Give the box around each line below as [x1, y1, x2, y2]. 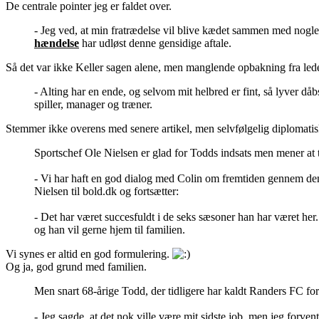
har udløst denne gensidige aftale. [79, 37, 231, 50]
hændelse [34, 37, 79, 50]
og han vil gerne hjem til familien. [34, 224, 185, 236]
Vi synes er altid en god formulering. [6, 248, 172, 261]
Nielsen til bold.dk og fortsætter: [34, 185, 179, 198]
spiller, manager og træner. [34, 98, 152, 111]
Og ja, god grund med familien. [6, 261, 147, 273]
